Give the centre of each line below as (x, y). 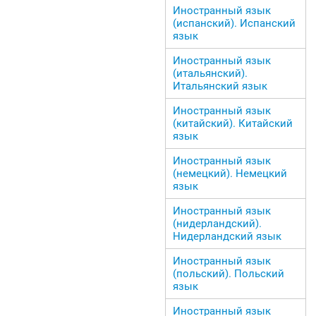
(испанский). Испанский (234, 23)
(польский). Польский (229, 273)
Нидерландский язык (227, 236)
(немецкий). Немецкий (230, 173)
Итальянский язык (220, 86)
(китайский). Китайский (233, 123)
